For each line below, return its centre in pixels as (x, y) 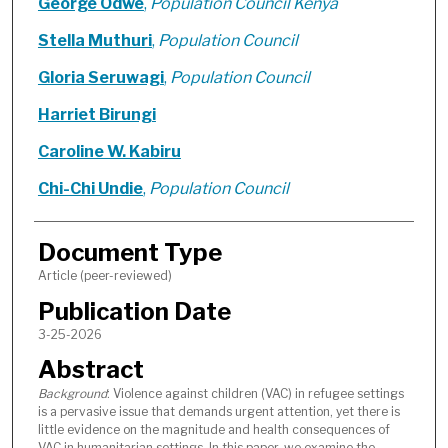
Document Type (129, 253)
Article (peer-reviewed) (104, 276)
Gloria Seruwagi (100, 78)
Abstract (90, 369)
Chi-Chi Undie (90, 189)
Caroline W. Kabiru (109, 152)
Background (72, 393)
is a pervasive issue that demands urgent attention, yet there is (218, 411)
